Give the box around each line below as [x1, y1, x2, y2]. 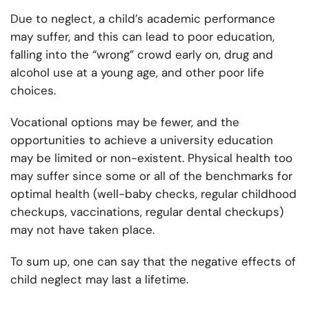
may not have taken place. [10, 222, 154, 238]
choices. [10, 83, 56, 99]
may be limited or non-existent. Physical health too [10, 150, 292, 166]
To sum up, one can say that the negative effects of [10, 254, 296, 270]
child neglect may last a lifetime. [10, 272, 188, 288]
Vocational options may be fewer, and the [10, 114, 239, 130]
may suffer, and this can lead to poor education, [10, 29, 275, 45]
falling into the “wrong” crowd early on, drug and [10, 47, 273, 63]
